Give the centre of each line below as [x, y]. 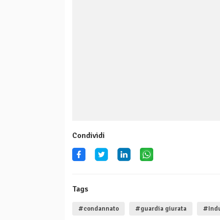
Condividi [88, 136]
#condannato [98, 209]
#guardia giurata [161, 209]
